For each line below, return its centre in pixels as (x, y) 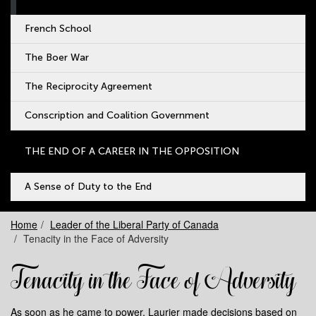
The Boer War (57, 57)
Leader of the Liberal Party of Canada (134, 224)
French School (58, 29)
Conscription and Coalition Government (117, 115)
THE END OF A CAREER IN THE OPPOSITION (132, 151)
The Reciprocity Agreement (89, 86)
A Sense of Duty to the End (88, 187)
